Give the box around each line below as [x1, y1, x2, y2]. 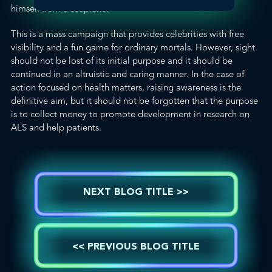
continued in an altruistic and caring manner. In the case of [11, 69, 244, 80]
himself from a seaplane [11, 3, 106, 14]
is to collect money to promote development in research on [11, 109, 250, 120]
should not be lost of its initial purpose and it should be [11, 55, 233, 66]
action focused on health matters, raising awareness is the [11, 82, 241, 93]
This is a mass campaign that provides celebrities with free [11, 29, 244, 39]
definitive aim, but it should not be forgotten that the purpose [11, 95, 258, 106]
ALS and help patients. [11, 122, 101, 133]
